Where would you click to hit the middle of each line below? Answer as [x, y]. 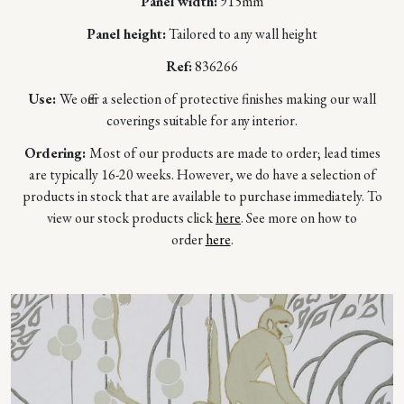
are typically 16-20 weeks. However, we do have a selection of [202, 174]
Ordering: [56, 152]
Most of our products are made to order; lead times [234, 152]
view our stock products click [131, 217]
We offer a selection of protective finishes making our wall [217, 98]
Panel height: [126, 33]
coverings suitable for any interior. [202, 120]
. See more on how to [299, 217]
